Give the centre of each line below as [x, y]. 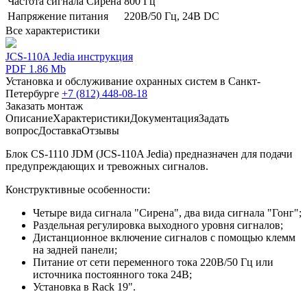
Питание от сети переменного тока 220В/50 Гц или [153, 262]
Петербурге [34, 93]
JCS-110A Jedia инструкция [69, 56]
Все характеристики [53, 30]
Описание [29, 118]
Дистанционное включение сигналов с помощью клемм [164, 237]
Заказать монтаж [44, 106]
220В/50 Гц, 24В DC [172, 16]
